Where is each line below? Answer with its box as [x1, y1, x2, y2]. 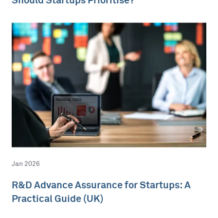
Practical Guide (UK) [12, 192, 104, 204]
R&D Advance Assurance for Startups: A [12, 178, 191, 191]
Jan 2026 [12, 159, 40, 168]
